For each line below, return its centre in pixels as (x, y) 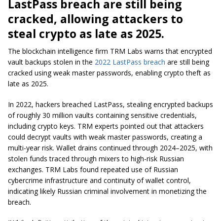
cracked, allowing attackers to (95, 19)
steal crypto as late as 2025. (86, 34)
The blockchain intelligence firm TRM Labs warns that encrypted (110, 51)
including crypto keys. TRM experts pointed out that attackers (106, 126)
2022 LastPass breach (130, 62)
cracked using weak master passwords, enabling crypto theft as (109, 73)
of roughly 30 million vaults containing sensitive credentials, (102, 115)
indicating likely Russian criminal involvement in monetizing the (107, 191)
